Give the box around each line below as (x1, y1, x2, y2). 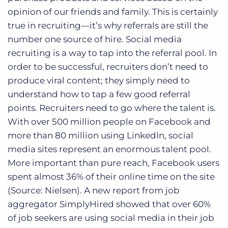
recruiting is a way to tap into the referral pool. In (8, 48, 217, 58)
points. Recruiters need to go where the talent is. (8, 103, 216, 113)
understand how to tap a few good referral (8, 89, 190, 99)
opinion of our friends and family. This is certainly (8, 7, 218, 17)
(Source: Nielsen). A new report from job (8, 185, 180, 195)
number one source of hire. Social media (8, 34, 182, 44)
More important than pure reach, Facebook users (8, 158, 219, 168)
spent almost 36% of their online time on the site (8, 172, 215, 182)
